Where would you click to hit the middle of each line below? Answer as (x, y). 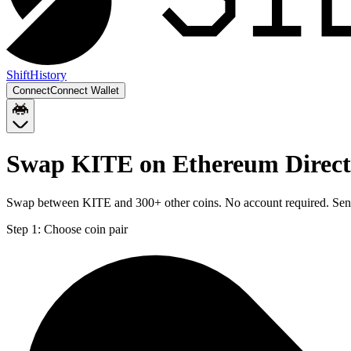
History (48, 75)
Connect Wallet (85, 90)
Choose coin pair (86, 229)
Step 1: (24, 229)
